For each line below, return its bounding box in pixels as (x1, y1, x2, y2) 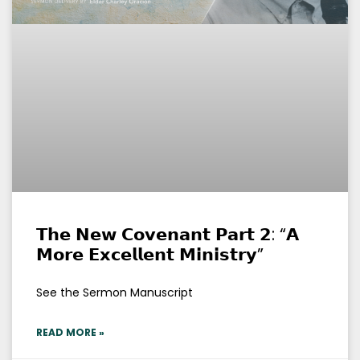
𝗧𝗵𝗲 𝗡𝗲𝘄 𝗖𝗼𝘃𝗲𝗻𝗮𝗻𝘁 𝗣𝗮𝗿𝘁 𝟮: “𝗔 (36, 223, 299, 247)
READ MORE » (36, 325, 104, 340)
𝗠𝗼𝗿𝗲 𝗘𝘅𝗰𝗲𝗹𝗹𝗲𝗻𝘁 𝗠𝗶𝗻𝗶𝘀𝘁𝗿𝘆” (36, 243, 264, 267)
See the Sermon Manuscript (36, 284, 193, 301)
